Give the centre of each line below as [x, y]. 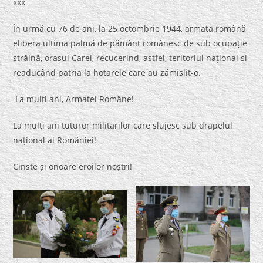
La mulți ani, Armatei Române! [74, 99]
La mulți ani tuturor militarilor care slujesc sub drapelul [123, 126]
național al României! [55, 140]
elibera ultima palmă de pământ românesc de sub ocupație [130, 43]
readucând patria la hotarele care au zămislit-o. [107, 73]
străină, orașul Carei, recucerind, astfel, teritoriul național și [130, 58]
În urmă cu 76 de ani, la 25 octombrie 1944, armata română [130, 29]
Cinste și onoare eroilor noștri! [73, 167]
